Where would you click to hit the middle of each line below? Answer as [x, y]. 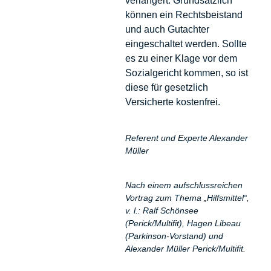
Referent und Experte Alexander [186, 138]
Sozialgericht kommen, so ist [186, 73]
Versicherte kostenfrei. [172, 102]
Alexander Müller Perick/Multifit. [185, 249]
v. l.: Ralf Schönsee [162, 211]
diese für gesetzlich [166, 87]
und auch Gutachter [167, 29]
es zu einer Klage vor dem [181, 58]
